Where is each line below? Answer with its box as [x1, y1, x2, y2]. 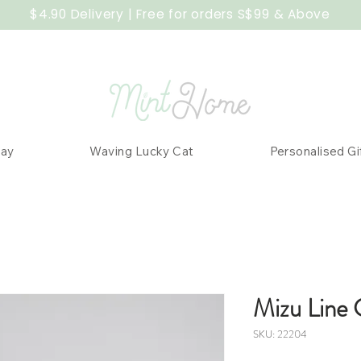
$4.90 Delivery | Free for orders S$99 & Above [30, 6, 330, 23]
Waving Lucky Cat [89, 143, 194, 160]
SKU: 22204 [253, 326, 307, 342]
